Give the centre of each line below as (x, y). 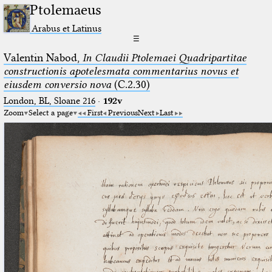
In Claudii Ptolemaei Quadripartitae (164, 57)
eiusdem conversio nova (57, 84)
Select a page (50, 112)
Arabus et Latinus (67, 28)
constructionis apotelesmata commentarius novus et (121, 71)
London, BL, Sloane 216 (49, 100)
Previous (123, 112)
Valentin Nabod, (43, 57)
